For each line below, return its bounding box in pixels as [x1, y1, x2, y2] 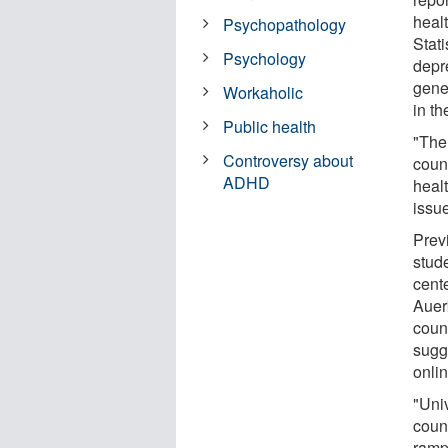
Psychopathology [223, 12, 347, 36]
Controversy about [223, 148, 354, 172]
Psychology [223, 46, 307, 70]
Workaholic [223, 80, 304, 104]
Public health [223, 114, 317, 138]
